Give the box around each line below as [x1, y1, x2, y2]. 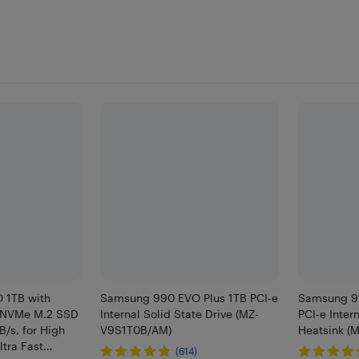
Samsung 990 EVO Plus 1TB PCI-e [100, 291, 279, 305]
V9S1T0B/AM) [100, 323, 172, 337]
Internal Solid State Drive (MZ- [100, 307, 260, 321]
